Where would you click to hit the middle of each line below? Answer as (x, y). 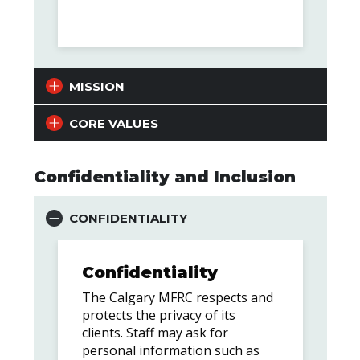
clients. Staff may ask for (155, 332)
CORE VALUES (113, 123)
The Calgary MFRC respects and (177, 297)
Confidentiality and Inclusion (164, 176)
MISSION (96, 86)
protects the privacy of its (158, 315)
